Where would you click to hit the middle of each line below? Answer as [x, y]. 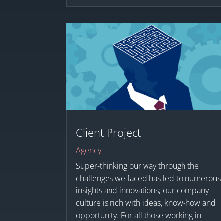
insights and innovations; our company [143, 191]
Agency [89, 151]
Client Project [109, 132]
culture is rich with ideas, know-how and [146, 203]
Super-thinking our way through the [138, 166]
